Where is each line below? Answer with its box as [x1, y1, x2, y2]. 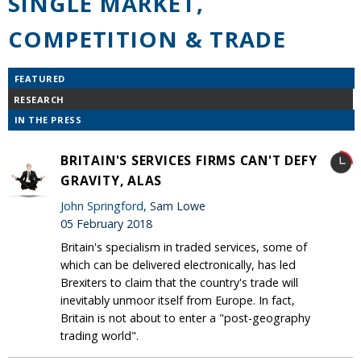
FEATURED [14, 72, 65, 85]
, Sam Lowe [143, 197, 205, 214]
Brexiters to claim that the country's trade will [60, 274, 298, 290]
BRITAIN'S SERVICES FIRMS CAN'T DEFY [60, 151, 317, 169]
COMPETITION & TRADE [8, 23, 287, 54]
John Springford [60, 197, 143, 214]
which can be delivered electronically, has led [60, 256, 296, 272]
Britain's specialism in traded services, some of [60, 239, 307, 255]
